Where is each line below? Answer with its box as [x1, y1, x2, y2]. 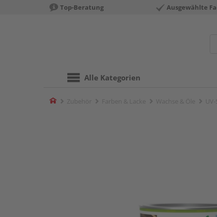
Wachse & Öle [156, 97, 195, 106]
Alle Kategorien [84, 73, 140, 82]
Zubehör [67, 97, 92, 106]
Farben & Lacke [102, 97, 146, 106]
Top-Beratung [60, 3, 104, 12]
